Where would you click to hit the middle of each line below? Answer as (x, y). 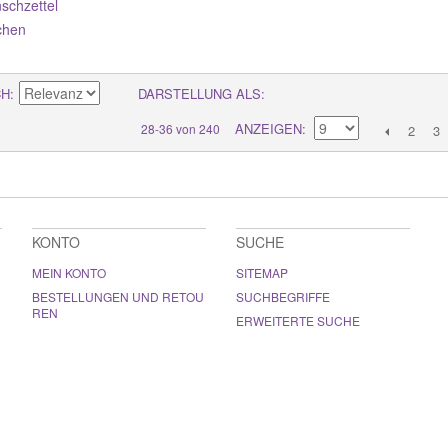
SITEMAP (262, 272)
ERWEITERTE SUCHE (298, 320)
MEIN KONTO (69, 272)
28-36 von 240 (180, 128)
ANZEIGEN (268, 128)
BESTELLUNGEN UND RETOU (118, 296)
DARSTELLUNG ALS (199, 93)
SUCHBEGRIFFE (283, 296)
